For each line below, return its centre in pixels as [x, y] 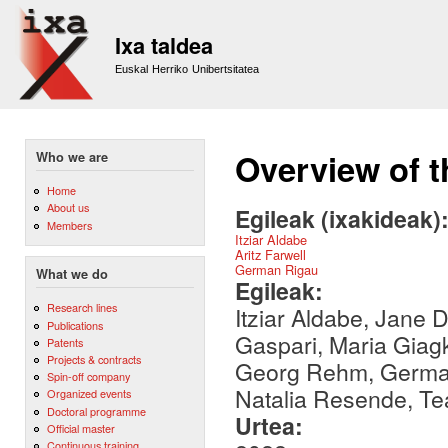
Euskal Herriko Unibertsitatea [187, 69]
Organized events [88, 393]
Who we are [72, 157]
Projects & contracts [93, 359]
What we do [72, 274]
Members [69, 224]
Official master [80, 427]
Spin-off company [88, 376]
